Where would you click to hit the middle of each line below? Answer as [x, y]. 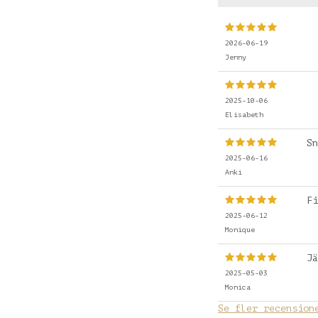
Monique [240, 229]
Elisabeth [244, 114]
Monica [238, 287]
